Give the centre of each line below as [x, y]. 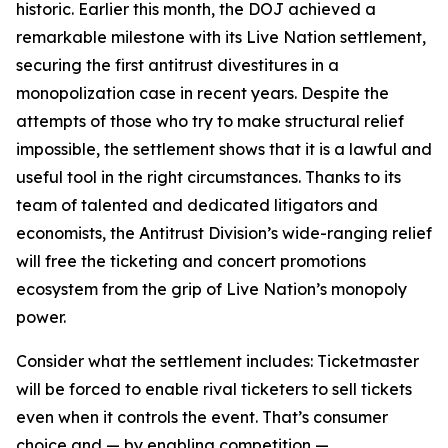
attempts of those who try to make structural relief [210, 121]
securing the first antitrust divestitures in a [177, 65]
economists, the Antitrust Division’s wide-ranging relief [224, 233]
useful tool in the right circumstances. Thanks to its [208, 177]
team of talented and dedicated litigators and [197, 205]
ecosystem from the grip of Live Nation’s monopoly [211, 289]
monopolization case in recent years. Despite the [202, 93]
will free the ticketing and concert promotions [191, 261]
